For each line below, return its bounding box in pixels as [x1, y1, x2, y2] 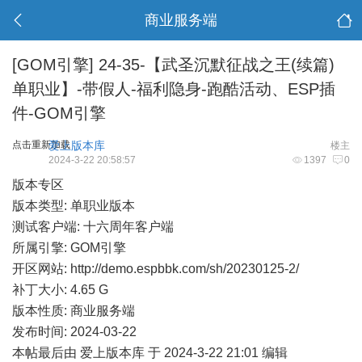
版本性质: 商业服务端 [12, 304, 135, 318]
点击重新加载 [12, 139, 70, 150]
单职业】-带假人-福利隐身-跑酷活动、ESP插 [12, 80, 335, 98]
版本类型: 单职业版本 [12, 199, 135, 213]
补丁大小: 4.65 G [12, 283, 108, 297]
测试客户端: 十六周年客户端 [12, 220, 174, 234]
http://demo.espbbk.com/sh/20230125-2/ [70, 262, 299, 276]
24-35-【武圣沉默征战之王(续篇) [94, 56, 335, 74]
